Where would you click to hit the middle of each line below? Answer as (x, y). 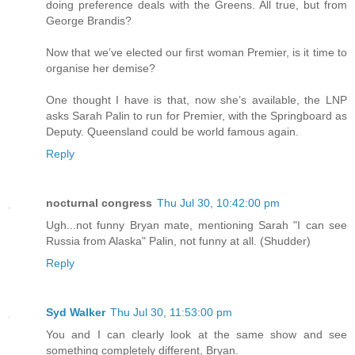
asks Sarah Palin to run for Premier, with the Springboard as (197, 115)
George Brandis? (89, 20)
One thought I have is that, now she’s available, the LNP (197, 99)
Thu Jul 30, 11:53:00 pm (171, 312)
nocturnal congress (99, 202)
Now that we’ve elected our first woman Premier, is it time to (197, 52)
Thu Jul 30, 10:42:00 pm (218, 202)
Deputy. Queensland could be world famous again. (172, 131)
